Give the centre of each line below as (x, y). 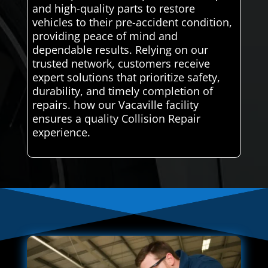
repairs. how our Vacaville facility (115, 105)
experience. (61, 133)
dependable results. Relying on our (120, 50)
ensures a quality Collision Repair (116, 119)
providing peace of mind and (105, 36)
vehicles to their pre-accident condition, (132, 22)
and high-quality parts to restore (113, 9)
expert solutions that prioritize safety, (126, 77)
